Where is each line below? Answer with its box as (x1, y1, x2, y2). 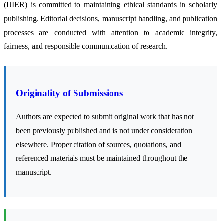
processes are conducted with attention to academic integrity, (4, 28, 217, 37)
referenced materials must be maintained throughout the (16, 154, 187, 163)
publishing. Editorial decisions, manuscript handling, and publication (4, 14, 217, 23)
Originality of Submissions (16, 87, 123, 98)
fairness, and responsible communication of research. (4, 41, 168, 50)
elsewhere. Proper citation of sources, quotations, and (16, 140, 181, 149)
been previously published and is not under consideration (16, 126, 192, 135)
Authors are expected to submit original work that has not (16, 112, 194, 121)
